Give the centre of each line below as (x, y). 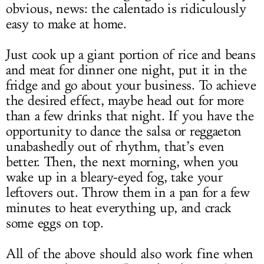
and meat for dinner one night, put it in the (126, 70)
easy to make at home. (66, 24)
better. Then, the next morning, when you (123, 162)
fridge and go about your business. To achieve (131, 85)
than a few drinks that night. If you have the (130, 116)
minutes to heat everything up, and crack (119, 208)
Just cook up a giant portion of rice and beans (131, 55)
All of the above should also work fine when (130, 254)
